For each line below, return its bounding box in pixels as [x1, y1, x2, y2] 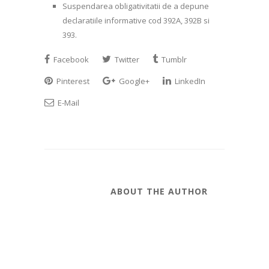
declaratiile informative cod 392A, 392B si [62, 14, 210, 26]
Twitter [113, 53, 139, 65]
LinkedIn [173, 75, 205, 86]
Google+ [117, 75, 150, 86]
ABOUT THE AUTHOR [110, 185, 208, 197]
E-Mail [56, 97, 79, 108]
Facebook [52, 53, 89, 65]
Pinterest [55, 75, 89, 86]
